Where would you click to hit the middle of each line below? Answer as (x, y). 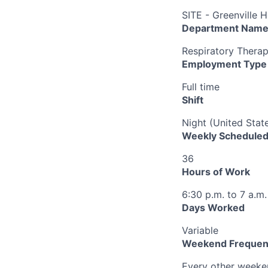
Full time (201, 87)
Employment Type (224, 64)
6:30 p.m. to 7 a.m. (224, 195)
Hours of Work (216, 172)
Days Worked (213, 208)
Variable (200, 231)
